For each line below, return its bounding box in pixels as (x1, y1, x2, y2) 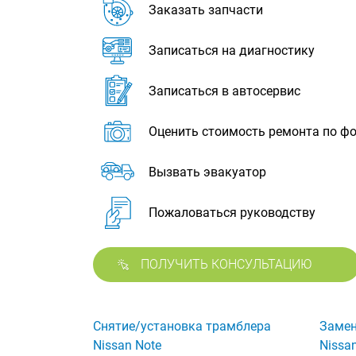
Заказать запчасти (149, 2, 263, 17)
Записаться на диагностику (149, 43, 315, 58)
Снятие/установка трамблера (93, 319, 271, 335)
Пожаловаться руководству (149, 205, 315, 220)
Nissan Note (93, 338, 161, 354)
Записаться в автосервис (149, 83, 300, 99)
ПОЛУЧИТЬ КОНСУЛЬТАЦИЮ (141, 257, 312, 272)
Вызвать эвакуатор (149, 164, 266, 180)
